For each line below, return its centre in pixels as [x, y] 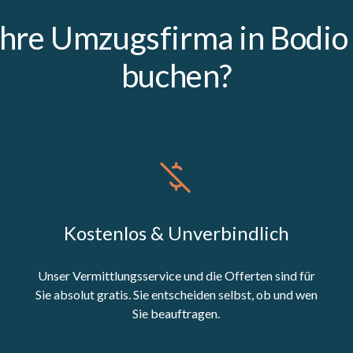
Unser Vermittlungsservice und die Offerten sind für [176, 275]
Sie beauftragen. [176, 313]
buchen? [176, 75]
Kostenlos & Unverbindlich [176, 232]
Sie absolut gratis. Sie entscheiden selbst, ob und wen [176, 294]
